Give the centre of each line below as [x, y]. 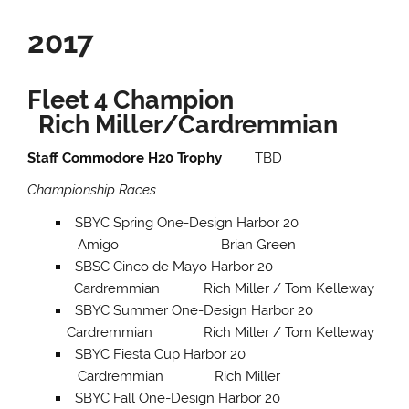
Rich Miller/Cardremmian [189, 124]
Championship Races [92, 190]
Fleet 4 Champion [191, 99]
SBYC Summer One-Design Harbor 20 [226, 310]
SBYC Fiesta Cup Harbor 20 [225, 354]
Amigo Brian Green [175, 244]
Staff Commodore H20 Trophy [142, 158]
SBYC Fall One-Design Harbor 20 [225, 398]
